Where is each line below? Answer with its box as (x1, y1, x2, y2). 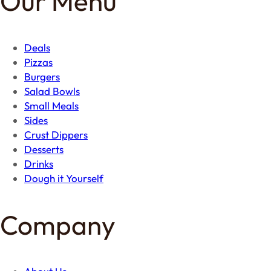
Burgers (24, 70, 60, 83)
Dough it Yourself (24, 171, 103, 184)
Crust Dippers (24, 128, 88, 141)
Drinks (24, 157, 53, 170)
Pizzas (24, 55, 53, 68)
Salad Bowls (24, 84, 80, 97)
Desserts (24, 142, 64, 155)
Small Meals (24, 99, 79, 112)
